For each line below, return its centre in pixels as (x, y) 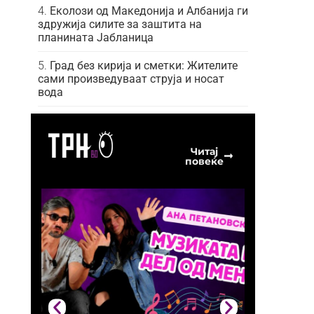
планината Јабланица (96, 37)
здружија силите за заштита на (120, 24)
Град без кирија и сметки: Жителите (144, 65)
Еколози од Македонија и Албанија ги (149, 11)
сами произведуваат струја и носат (131, 78)
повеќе (204, 161)
